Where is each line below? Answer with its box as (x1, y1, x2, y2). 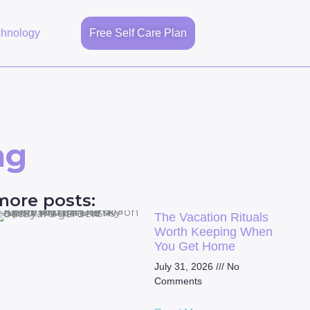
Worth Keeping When (154, 225, 273, 239)
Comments (154, 275, 202, 287)
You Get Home (154, 239, 235, 254)
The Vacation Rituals (154, 210, 268, 225)
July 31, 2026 (154, 261, 216, 273)
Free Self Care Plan (89, 27, 188, 39)
